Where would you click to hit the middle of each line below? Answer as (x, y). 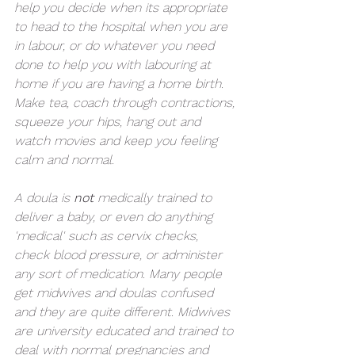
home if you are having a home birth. (121, 83)
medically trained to (157, 197)
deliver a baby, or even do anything (115, 216)
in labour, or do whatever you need (116, 45)
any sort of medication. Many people (120, 273)
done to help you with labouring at (115, 64)
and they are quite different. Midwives (124, 311)
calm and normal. (64, 159)
